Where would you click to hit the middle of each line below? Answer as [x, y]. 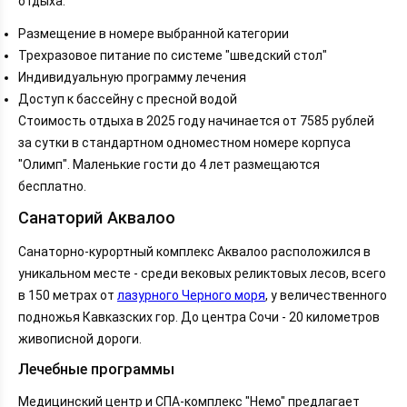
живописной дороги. [80, 338]
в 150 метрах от [68, 295]
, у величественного [326, 295]
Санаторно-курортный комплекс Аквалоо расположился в [194, 251]
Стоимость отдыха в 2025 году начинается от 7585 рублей [196, 121]
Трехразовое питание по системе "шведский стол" [173, 56]
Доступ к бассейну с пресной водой [128, 99]
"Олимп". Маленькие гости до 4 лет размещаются [169, 165]
